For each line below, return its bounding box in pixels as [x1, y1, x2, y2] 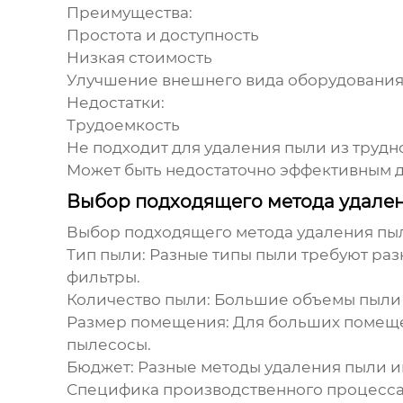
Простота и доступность [66, 26, 259, 45]
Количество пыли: [66, 291, 210, 309]
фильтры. [66, 268, 140, 287]
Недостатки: [66, 94, 165, 112]
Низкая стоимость [66, 49, 212, 67]
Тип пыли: [66, 246, 146, 264]
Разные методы [133, 358, 264, 377]
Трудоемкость [66, 116, 180, 135]
